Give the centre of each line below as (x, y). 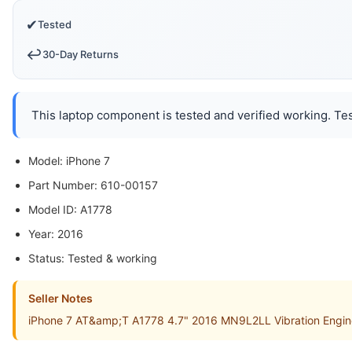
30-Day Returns (81, 54)
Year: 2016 (56, 234)
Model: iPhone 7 (69, 161)
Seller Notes (60, 298)
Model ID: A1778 (70, 209)
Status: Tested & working (93, 258)
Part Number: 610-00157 (93, 185)
